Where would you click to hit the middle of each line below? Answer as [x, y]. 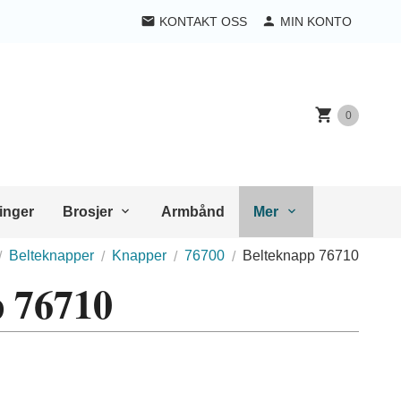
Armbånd [193, 212]
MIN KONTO [316, 21]
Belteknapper [51, 256]
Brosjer [87, 212]
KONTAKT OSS [203, 21]
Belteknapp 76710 [301, 256]
